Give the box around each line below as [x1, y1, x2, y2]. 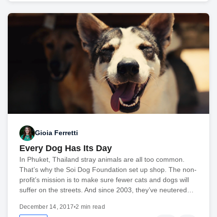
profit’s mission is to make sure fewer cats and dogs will [19, 175, 189, 184]
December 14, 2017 [19, 203, 74, 210]
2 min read [76, 203, 105, 210]
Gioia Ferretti [35, 129, 78, 137]
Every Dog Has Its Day [19, 143, 112, 153]
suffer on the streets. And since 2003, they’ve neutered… [19, 186, 194, 194]
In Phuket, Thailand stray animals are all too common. [19, 155, 185, 163]
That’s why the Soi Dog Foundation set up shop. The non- [19, 165, 197, 173]
